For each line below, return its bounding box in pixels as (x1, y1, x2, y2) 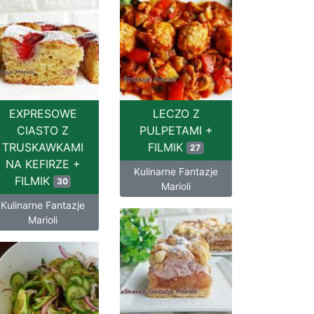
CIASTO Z (17, 123, 69, 137)
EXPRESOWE (8, 107, 77, 121)
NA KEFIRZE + (5, 157, 81, 171)
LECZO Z (152, 107, 200, 121)
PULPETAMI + (139, 123, 213, 137)
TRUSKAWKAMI (2, 140, 83, 154)
